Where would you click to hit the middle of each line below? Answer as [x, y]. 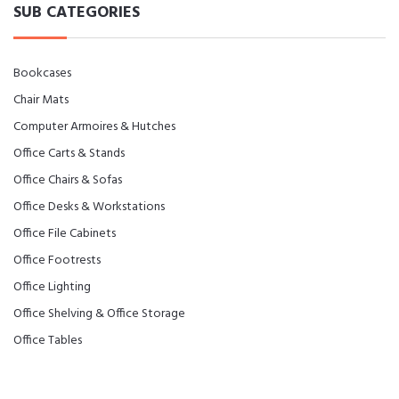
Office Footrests [57, 261]
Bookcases [42, 73]
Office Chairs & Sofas [68, 180]
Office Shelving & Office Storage [99, 314]
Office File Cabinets [65, 234]
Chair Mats [41, 100]
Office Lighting [52, 287]
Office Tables [48, 341]
